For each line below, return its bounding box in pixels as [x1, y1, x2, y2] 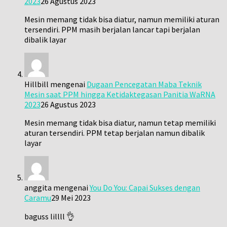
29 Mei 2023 [51, 192, 91, 203]
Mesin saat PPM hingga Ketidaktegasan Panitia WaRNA [24, 89, 215, 99]
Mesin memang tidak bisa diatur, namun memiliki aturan [24, 14, 219, 24]
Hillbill [24, 79, 49, 89]
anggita [24, 182, 52, 193]
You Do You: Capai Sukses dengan [90, 182, 200, 193]
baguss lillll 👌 [24, 211, 74, 221]
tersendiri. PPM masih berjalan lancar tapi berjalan [24, 24, 200, 34]
